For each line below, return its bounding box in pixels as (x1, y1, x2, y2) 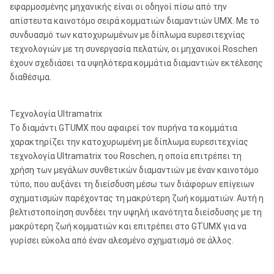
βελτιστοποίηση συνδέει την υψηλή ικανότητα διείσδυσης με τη (10, 207, 262, 217)
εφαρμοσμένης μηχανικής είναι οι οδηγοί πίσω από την (10, 2, 227, 12)
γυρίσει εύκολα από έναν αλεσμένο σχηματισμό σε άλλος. (10, 235, 234, 245)
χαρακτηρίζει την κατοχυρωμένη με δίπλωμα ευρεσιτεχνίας (10, 137, 248, 147)
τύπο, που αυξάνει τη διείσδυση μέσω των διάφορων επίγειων (10, 179, 254, 189)
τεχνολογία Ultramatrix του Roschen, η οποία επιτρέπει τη (10, 151, 242, 161)
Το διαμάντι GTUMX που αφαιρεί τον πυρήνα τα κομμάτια (10, 123, 237, 133)
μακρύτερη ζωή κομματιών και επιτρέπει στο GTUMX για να (10, 221, 246, 231)
